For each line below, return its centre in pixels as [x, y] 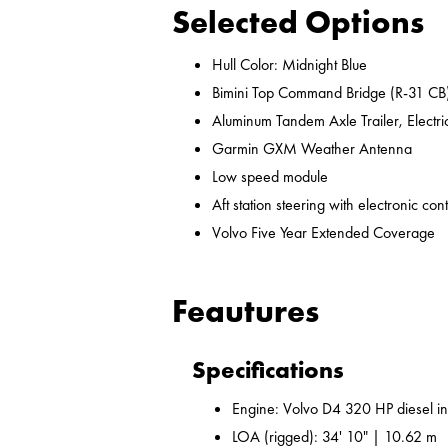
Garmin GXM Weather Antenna [312, 149]
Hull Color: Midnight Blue [289, 65]
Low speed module [270, 177]
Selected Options [298, 23]
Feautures [245, 312]
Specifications [268, 370]
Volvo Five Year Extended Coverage [323, 233]
